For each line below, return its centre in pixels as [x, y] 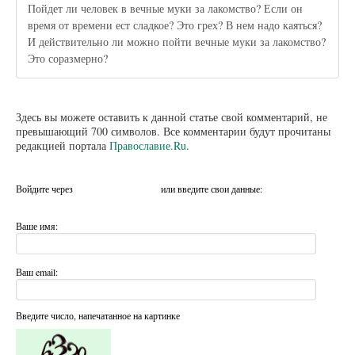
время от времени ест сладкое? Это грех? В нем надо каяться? [175, 25]
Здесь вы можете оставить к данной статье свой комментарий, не [172, 117]
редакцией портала [63, 146]
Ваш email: [37, 271]
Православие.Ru [148, 146]
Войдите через [46, 189]
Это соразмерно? [68, 58]
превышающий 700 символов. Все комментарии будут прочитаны [173, 132]
